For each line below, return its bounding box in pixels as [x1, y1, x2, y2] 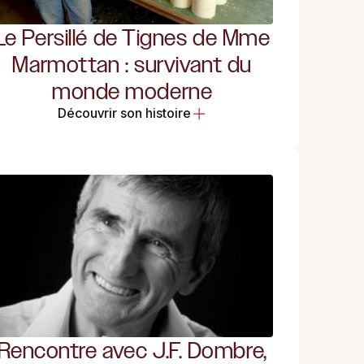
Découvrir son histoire [57, 105, 191, 122]
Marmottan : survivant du [12, 51, 252, 78]
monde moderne [52, 78, 213, 105]
